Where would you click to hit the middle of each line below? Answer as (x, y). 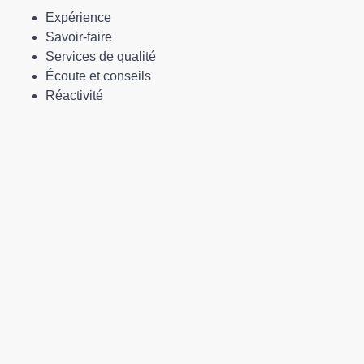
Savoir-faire (78, 37)
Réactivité (74, 95)
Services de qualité (100, 56)
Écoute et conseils (98, 76)
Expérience (78, 17)
